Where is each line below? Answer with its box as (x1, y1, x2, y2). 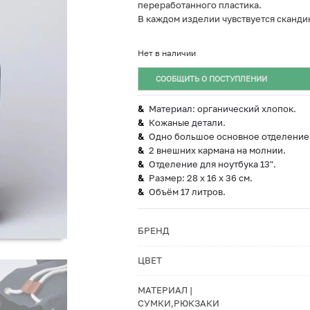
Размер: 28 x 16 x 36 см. (148, 172, 253, 183)
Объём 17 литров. (148, 186, 226, 197)
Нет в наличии (137, 48, 196, 58)
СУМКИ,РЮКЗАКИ (137, 298, 219, 309)
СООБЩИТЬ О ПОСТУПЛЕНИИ (155, 74, 267, 83)
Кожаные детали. (148, 117, 226, 128)
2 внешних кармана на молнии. (148, 145, 286, 156)
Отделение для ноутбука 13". (148, 158, 276, 170)
